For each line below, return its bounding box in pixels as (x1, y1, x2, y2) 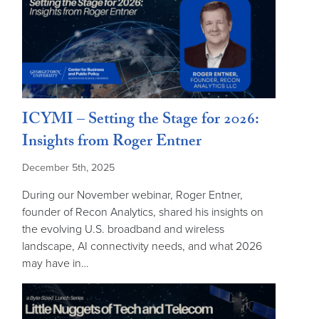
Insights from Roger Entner (22, 129, 202, 157)
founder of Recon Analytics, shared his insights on (22, 204, 263, 219)
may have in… (22, 256, 89, 271)
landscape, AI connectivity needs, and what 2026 (22, 239, 262, 253)
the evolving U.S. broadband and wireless (22, 221, 224, 236)
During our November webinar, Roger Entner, (22, 187, 243, 202)
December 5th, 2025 (22, 161, 115, 174)
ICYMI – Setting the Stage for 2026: (22, 107, 258, 135)
